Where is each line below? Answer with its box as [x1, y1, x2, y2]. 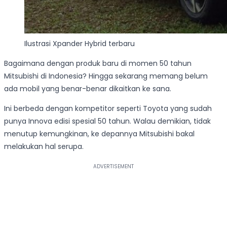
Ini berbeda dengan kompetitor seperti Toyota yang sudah [4, 103, 212, 114]
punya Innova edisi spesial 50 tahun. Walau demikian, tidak [4, 116, 211, 127]
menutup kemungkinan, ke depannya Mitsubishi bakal [4, 129, 195, 139]
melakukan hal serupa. [4, 141, 84, 152]
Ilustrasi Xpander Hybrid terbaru [24, 39, 135, 49]
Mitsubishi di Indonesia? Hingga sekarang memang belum [4, 71, 208, 82]
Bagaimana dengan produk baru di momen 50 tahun [4, 58, 192, 69]
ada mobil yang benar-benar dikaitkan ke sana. [4, 84, 171, 94]
